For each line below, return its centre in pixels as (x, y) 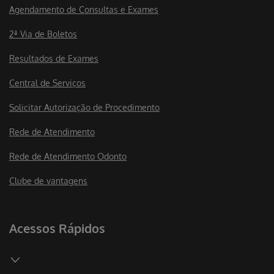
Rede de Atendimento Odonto (68, 157)
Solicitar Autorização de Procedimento (84, 108)
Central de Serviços (47, 83)
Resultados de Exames (54, 59)
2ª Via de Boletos (43, 34)
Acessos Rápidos (57, 228)
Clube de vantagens (48, 181)
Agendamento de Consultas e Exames (84, 10)
